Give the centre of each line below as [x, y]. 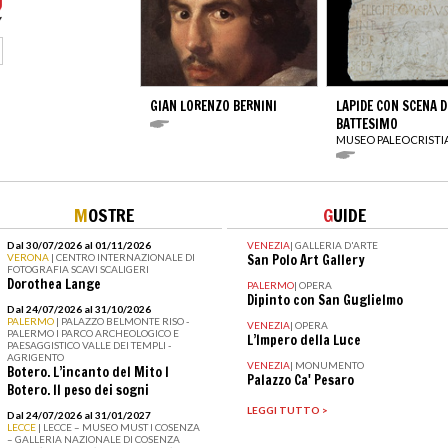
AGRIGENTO [35, 356]
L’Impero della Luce [303, 339]
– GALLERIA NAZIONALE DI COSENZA [93, 438]
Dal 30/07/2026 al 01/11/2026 [78, 244]
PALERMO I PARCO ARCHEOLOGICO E [92, 332]
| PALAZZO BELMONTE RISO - [122, 320]
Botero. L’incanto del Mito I [87, 371]
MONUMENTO [329, 364]
